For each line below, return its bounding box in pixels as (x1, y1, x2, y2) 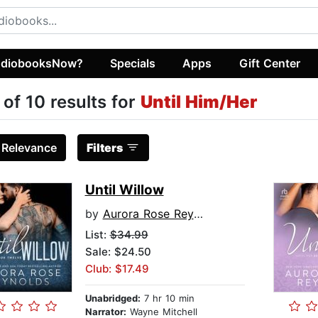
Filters (86, 141, 123, 155)
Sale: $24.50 (84, 245, 151, 259)
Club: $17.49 (84, 262, 149, 276)
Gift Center (238, 55, 300, 70)
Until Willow (84, 182, 164, 199)
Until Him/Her (140, 92, 257, 113)
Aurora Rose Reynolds (102, 207, 194, 221)
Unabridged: (84, 292, 141, 305)
